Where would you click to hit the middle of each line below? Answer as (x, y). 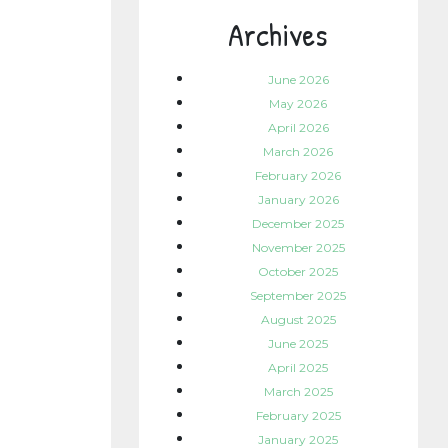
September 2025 (298, 296)
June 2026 (298, 80)
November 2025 (298, 248)
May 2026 (298, 104)
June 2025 (298, 344)
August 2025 (298, 320)
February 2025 (298, 416)
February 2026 (298, 176)
